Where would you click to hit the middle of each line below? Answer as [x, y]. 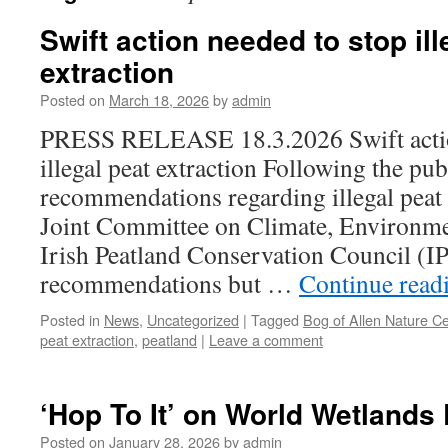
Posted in [70, 319]
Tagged [275, 319]
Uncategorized [193, 319]
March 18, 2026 [159, 99]
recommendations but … [169, 283]
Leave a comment [266, 339]
